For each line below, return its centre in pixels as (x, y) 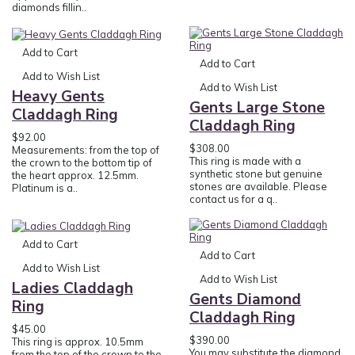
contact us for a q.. (233, 199)
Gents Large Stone (257, 108)
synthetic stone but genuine (256, 174)
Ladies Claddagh (73, 288)
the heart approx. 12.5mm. (75, 175)
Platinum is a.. (45, 187)
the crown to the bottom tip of (82, 162)
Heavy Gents (58, 96)
